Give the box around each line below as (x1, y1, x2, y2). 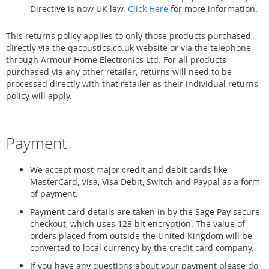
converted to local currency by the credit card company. (30, 242, 254, 253)
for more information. (168, 3, 258, 14)
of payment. (30, 188, 78, 199)
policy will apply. (6, 90, 72, 101)
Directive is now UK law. (30, 3, 128, 14)
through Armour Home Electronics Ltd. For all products (6, 54, 226, 65)
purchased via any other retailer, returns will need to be (6, 66, 232, 77)
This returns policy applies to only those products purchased (6, 30, 251, 41)
